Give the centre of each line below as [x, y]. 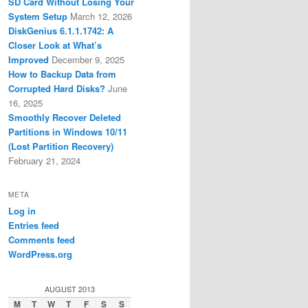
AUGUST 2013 [69, 288]
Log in [22, 211]
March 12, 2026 [101, 16]
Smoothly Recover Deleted [65, 117]
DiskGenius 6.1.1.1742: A [61, 30]
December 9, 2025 [88, 59]
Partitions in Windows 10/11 [68, 131]
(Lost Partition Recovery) [61, 146]
